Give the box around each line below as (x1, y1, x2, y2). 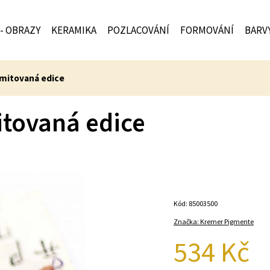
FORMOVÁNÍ (180, 24, 234, 37)
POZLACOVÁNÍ (107, 24, 169, 37)
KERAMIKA (51, 24, 96, 37)
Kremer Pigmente (200, 217, 254, 226)
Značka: (174, 217, 200, 226)
